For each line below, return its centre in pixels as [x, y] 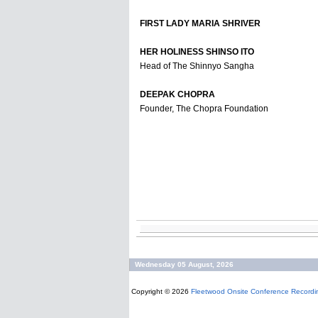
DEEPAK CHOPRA [177, 94]
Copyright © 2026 [160, 291]
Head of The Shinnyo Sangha [197, 66]
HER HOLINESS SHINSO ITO [197, 52]
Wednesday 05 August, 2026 [184, 264]
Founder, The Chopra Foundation [204, 109]
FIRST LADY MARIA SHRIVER [200, 23]
